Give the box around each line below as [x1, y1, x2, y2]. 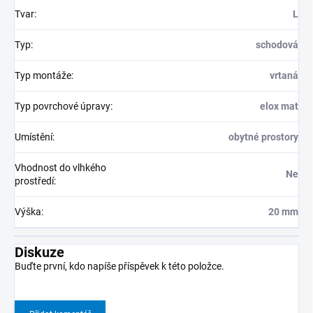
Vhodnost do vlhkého [15, 162, 106, 174]
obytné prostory [228, 131, 298, 143]
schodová [256, 39, 298, 51]
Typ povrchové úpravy [15, 101, 110, 112]
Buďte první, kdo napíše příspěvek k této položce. [15, 261, 224, 272]
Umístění [15, 131, 52, 143]
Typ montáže [15, 70, 71, 82]
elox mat [260, 101, 298, 112]
